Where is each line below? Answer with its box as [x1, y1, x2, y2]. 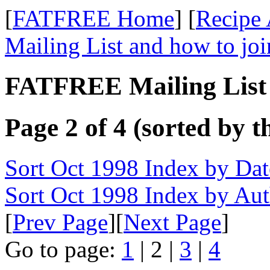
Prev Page [13, 209, 108, 235]
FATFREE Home [13, 5, 174, 31]
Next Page [124, 209, 221, 235]
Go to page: [5, 236, 122, 262]
